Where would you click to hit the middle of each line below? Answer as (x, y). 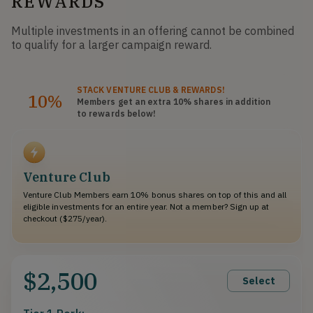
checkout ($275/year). (65, 218)
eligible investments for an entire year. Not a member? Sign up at (146, 206)
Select (259, 281)
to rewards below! (117, 113)
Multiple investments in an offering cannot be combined (153, 30)
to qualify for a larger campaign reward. (111, 44)
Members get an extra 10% (134, 101)
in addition (248, 101)
